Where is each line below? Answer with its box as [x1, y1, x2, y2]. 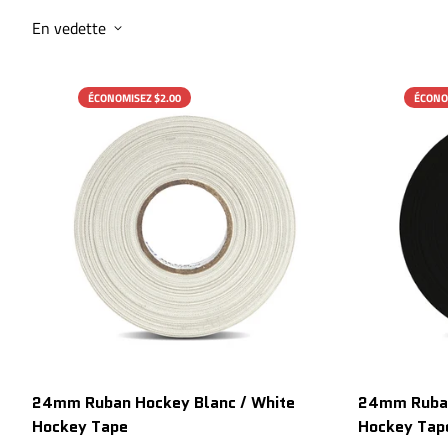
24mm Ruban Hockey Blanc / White [32, 390, 295, 414]
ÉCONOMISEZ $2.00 [88, 89, 181, 106]
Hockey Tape [32, 414, 128, 438]
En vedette [32, 16, 106, 40]
